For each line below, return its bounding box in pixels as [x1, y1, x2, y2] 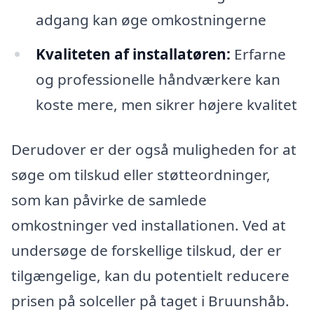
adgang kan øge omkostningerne [35, 9, 266, 29]
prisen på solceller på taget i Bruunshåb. [11, 291, 289, 311]
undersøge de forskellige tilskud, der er [11, 240, 282, 261]
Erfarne [230, 44, 286, 64]
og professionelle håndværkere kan [35, 69, 280, 90]
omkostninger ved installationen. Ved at [11, 215, 286, 235]
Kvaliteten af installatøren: [35, 44, 231, 64]
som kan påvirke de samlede [11, 190, 207, 210]
